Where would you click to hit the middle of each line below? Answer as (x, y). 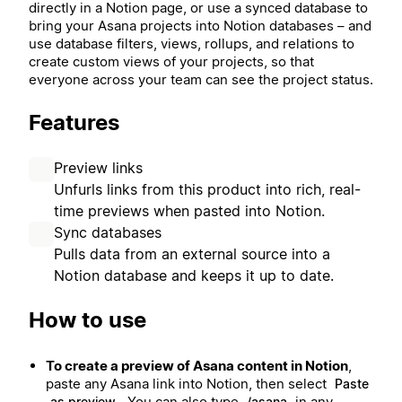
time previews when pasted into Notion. (189, 210)
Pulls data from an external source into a (192, 253)
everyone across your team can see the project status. (201, 79)
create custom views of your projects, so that (171, 61)
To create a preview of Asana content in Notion (197, 366)
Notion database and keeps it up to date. (194, 275)
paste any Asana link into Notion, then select (188, 384)
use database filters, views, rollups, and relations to (192, 43)
